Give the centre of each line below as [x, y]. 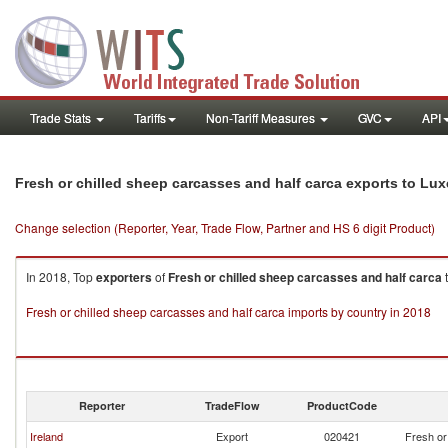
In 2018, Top [61, 276]
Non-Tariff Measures [262, 117]
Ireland [46, 436]
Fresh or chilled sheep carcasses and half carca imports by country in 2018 [228, 311]
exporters [124, 277]
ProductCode [342, 405]
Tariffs [150, 117]
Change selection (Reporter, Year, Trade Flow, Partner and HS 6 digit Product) [225, 227]
